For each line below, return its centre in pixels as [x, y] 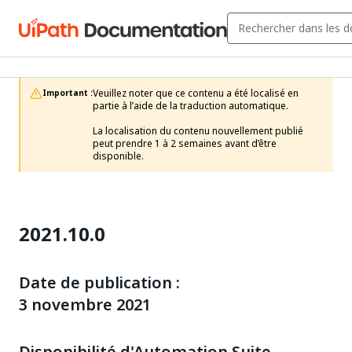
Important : [68, 93]
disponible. [118, 156]
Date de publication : [99, 283]
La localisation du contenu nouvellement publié [198, 131]
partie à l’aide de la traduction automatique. [191, 106]
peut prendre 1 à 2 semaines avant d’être [185, 144]
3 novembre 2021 [85, 305]
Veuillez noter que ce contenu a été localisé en [196, 93]
